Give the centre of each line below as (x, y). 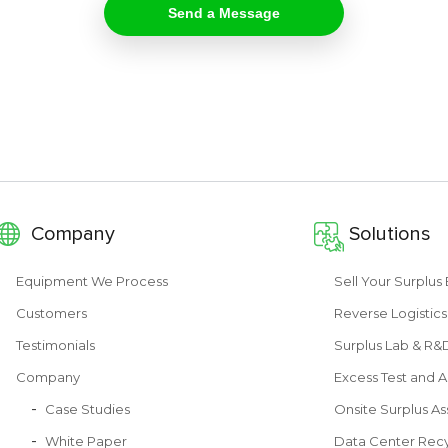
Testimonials (55, 345)
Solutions (389, 234)
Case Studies (87, 409)
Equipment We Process (91, 281)
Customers (51, 313)
